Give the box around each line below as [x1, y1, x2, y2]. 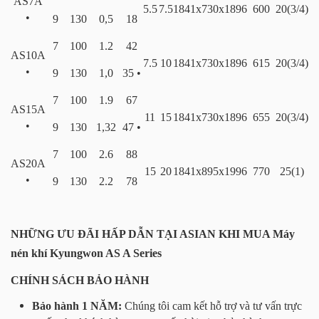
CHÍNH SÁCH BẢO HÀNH [11, 273, 149, 286]
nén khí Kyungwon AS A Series [11, 246, 162, 259]
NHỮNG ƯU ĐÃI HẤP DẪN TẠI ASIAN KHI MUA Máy [11, 227, 295, 240]
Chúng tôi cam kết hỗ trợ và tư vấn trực [122, 299, 302, 312]
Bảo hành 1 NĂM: [32, 299, 122, 312]
